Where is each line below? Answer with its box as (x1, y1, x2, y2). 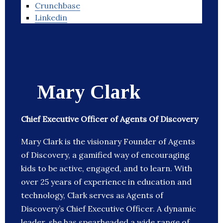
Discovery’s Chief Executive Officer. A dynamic (21, 204, 196, 214)
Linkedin (35, 12, 67, 23)
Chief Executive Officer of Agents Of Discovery (21, 114, 198, 124)
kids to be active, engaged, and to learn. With (21, 163, 192, 174)
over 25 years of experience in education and (21, 177, 192, 187)
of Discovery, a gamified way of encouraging (21, 150, 190, 160)
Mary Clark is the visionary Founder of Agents (21, 136, 195, 147)
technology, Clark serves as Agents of (21, 190, 163, 201)
